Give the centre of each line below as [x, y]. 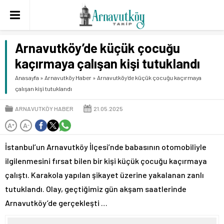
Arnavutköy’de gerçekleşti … [56, 203]
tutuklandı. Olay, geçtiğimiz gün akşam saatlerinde [96, 189]
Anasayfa [27, 77]
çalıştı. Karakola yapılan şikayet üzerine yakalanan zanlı [104, 175]
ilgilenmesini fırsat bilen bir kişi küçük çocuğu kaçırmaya [106, 161]
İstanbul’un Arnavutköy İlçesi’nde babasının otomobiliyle [106, 147]
